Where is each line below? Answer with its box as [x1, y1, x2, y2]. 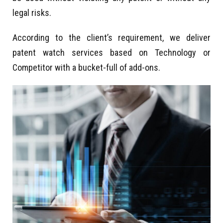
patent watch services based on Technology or [12, 47, 211, 58]
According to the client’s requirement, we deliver [12, 32, 211, 43]
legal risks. [12, 7, 51, 18]
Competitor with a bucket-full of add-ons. [12, 62, 160, 73]
